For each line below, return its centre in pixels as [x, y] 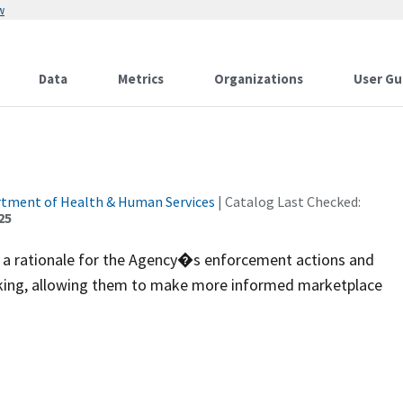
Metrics [141, 79]
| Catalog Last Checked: [288, 201]
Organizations [259, 79]
